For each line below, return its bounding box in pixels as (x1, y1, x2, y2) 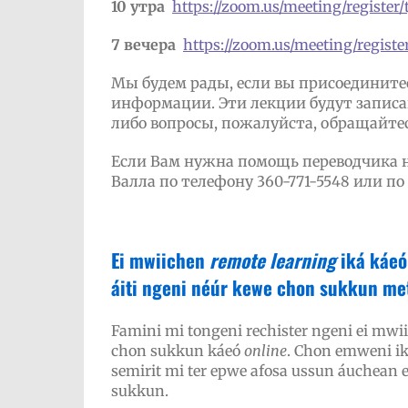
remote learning (209, 246, 336, 274)
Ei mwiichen (110, 246, 209, 274)
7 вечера (110, 36, 176, 54)
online (243, 342, 287, 360)
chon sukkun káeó (110, 342, 244, 360)
